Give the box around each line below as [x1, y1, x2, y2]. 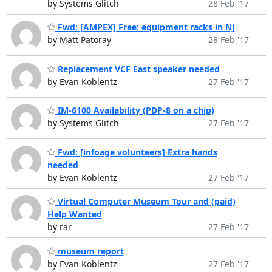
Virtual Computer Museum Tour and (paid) [55, 195, 236, 208]
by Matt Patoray [47, 34, 111, 46]
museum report [55, 245, 124, 257]
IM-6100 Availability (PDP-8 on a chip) [55, 104, 214, 117]
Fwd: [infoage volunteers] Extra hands [55, 146, 217, 158]
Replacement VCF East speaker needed [55, 63, 220, 75]
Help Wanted [47, 208, 102, 220]
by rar [47, 221, 72, 233]
